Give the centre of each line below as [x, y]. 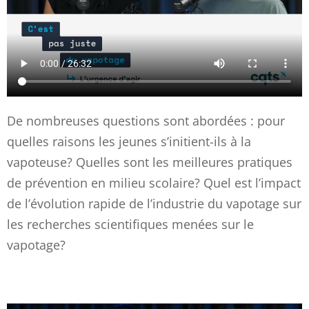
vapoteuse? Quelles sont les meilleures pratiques [150, 162]
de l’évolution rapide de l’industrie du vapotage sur [154, 203]
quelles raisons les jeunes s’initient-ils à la [129, 141]
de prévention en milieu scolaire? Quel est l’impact [154, 182]
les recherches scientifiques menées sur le [130, 224]
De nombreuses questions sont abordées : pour [146, 120]
